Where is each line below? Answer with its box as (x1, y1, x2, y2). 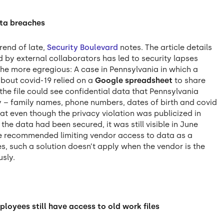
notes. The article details (118, 43, 212, 52)
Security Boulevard (47, 43, 118, 52)
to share (172, 76, 206, 85)
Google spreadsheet (95, 76, 173, 85)
